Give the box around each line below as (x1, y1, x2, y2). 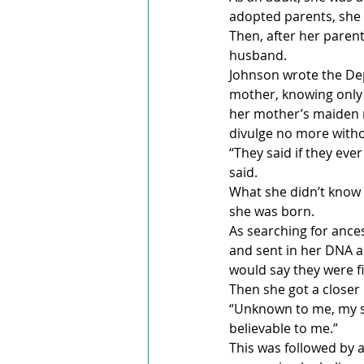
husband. (229, 46, 287, 65)
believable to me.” (229, 319, 338, 338)
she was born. (229, 202, 318, 221)
